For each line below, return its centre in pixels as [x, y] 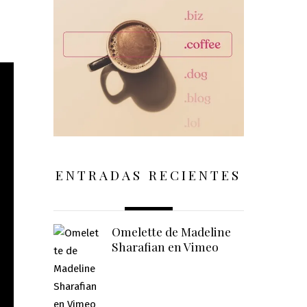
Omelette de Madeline [171, 232]
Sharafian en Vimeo [165, 247]
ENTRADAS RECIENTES [149, 174]
